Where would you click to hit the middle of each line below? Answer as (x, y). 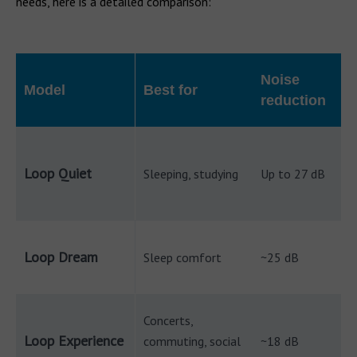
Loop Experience (74, 341)
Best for (171, 90)
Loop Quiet (58, 173)
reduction (293, 100)
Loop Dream (61, 257)
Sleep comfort (182, 257)
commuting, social (192, 341)
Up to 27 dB (293, 174)
